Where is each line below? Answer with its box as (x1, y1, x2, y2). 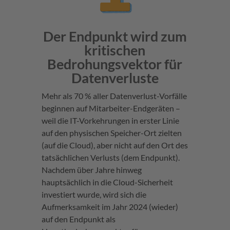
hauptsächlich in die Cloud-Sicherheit (41, 177, 173, 187)
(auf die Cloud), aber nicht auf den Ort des (41, 140, 188, 150)
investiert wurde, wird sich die (41, 189, 146, 199)
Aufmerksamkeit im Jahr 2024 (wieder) (41, 201, 178, 212)
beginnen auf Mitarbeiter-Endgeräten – (41, 103, 180, 113)
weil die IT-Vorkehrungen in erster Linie (41, 115, 179, 125)
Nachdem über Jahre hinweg (41, 164, 142, 175)
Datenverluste (71, 69, 159, 86)
